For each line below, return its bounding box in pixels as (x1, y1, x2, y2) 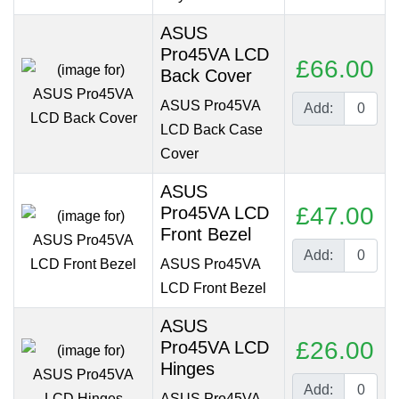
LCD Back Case (160, 122, 263, 137)
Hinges (160, 359, 215, 379)
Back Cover (160, 66, 252, 85)
